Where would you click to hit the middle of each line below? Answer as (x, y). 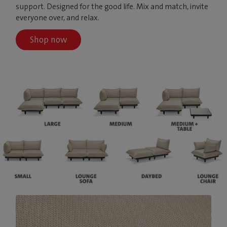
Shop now (49, 39)
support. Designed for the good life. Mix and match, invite (112, 6)
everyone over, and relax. (58, 17)
